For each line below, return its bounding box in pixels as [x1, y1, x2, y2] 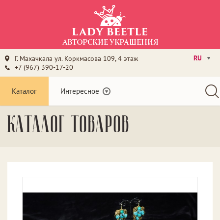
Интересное [60, 86, 99, 96]
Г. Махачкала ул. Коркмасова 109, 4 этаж [15, 54, 138, 63]
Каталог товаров [7, 114, 130, 138]
